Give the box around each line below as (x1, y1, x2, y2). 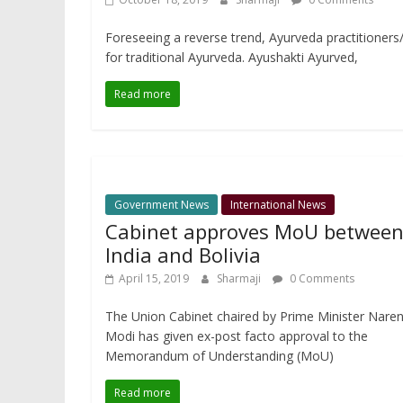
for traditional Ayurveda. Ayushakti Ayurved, (105, 49, 358, 67)
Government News (114, 197, 209, 213)
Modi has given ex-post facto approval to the (105, 327, 368, 345)
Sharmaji (217, 271, 264, 287)
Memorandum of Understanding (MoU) (105, 347, 334, 365)
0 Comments (287, 271, 354, 287)
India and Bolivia (105, 241, 261, 269)
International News (230, 197, 326, 213)
